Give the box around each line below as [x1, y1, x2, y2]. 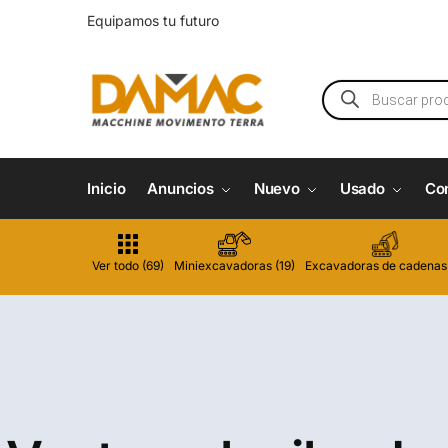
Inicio [87, 179, 126, 199]
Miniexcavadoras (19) [174, 258, 295, 274]
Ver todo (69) [92, 258, 164, 274]
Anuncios [146, 179, 215, 199]
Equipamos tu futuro [87, 12, 219, 30]
